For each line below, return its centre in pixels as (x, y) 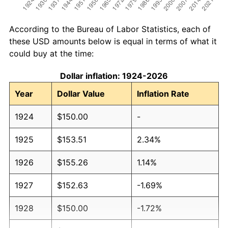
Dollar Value (81, 93)
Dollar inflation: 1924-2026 (114, 76)
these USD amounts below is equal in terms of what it (113, 41)
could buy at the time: (51, 53)
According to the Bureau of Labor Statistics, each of (110, 29)
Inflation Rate (163, 93)
